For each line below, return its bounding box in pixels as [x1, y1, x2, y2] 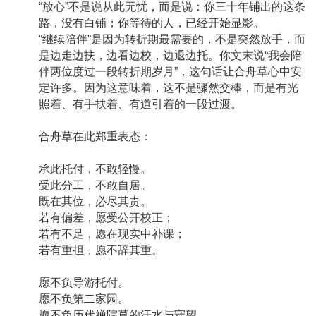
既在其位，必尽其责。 [39, 195, 157, 208]
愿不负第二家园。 [39, 293, 135, 305]
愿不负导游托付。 [39, 276, 135, 289]
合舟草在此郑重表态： [39, 130, 152, 143]
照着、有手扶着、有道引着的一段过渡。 [39, 98, 242, 111]
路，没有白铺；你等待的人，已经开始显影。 [39, 17, 270, 30]
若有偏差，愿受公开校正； [39, 212, 180, 224]
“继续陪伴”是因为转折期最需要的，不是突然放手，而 [39, 33, 305, 46]
